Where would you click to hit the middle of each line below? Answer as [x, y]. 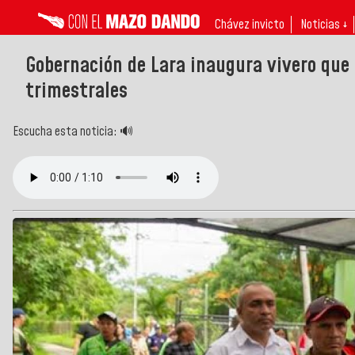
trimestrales [76, 91]
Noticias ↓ [324, 25]
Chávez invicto [250, 25]
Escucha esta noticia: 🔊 [73, 131]
